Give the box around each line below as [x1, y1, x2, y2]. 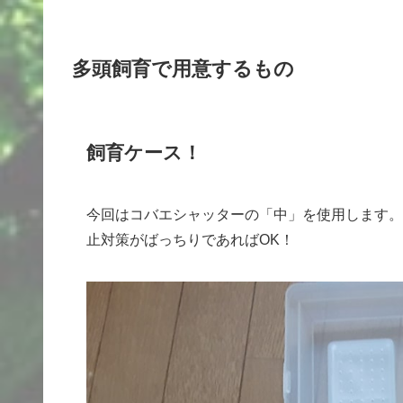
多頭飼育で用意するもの [72, 58, 294, 81]
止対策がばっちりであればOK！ [86, 232, 294, 248]
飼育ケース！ [86, 141, 201, 163]
